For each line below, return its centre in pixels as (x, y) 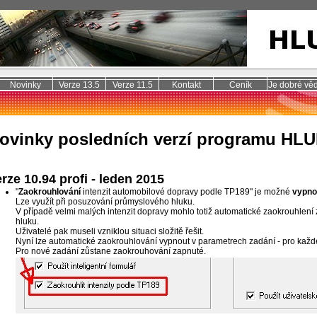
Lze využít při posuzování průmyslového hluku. (105, 202)
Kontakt (186, 85)
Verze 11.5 (132, 85)
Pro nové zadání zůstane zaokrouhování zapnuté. (110, 252)
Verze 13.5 (79, 85)
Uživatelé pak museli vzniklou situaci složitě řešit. (109, 232)
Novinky (25, 85)
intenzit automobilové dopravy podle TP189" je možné (186, 192)
